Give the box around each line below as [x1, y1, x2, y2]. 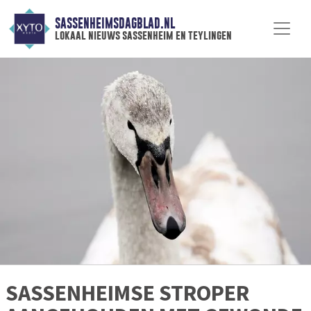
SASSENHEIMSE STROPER [6, 279, 249, 308]
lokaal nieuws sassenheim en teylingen [54, 28, 232, 42]
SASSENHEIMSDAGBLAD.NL [54, 16, 175, 31]
